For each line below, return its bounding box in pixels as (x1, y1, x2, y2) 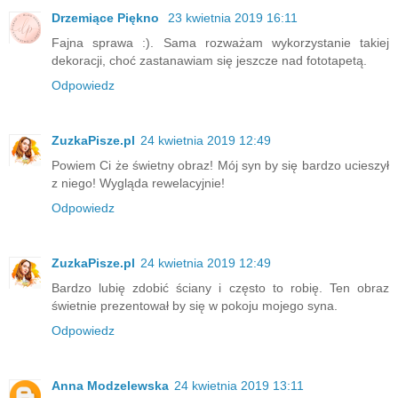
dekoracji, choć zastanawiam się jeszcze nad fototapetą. (52, 52, 367, 68)
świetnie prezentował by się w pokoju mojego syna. (52, 298, 338, 313)
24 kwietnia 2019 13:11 (174, 378, 304, 393)
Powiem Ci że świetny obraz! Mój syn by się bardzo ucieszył (52, 157, 389, 172)
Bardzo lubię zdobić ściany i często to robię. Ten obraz (52, 280, 389, 295)
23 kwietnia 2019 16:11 (168, 10, 298, 25)
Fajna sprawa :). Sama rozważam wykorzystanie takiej (52, 35, 389, 50)
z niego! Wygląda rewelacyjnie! (52, 175, 225, 190)
